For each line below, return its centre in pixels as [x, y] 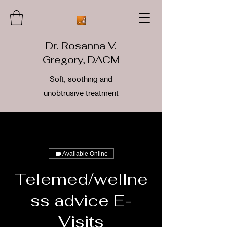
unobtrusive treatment [81, 92]
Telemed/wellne [81, 179]
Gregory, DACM [81, 60]
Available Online [85, 153]
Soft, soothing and [81, 78]
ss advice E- [81, 200]
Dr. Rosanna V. [81, 45]
